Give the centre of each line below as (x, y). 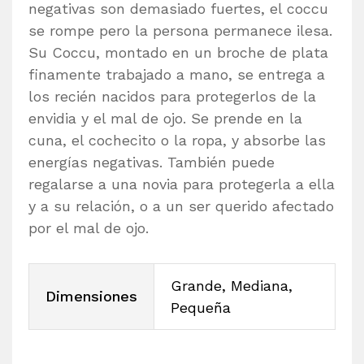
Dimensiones (91, 297)
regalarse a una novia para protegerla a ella (182, 184)
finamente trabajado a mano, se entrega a (177, 74)
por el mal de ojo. (89, 227)
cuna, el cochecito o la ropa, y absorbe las (177, 140)
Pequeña (201, 308)
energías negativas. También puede (152, 162)
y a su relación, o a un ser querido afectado (181, 206)
